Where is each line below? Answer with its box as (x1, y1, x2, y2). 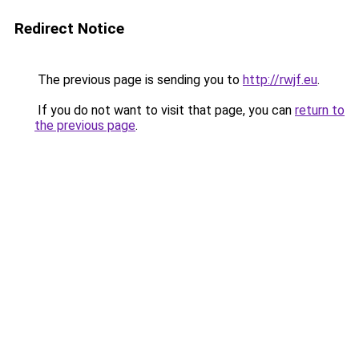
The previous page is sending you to (34, 72, 243, 87)
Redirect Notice (14, 19, 124, 38)
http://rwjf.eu (243, 72, 317, 87)
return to (295, 103, 345, 118)
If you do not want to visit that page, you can (34, 103, 295, 118)
